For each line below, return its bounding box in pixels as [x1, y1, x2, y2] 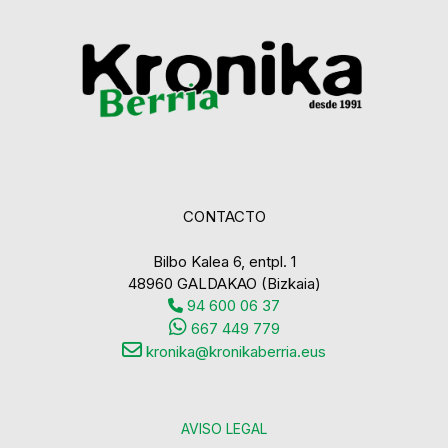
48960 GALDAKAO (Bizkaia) [127, 273, 321, 293]
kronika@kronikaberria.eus [142, 341, 326, 361]
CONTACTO [182, 206, 266, 226]
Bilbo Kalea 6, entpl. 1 [152, 251, 296, 271]
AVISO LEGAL [181, 419, 267, 437]
